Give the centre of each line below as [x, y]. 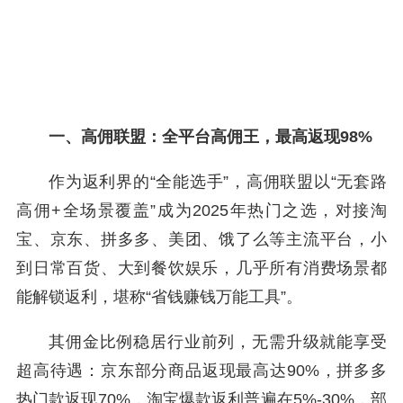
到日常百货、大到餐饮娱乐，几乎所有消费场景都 [201, 268]
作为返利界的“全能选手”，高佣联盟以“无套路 [218, 182]
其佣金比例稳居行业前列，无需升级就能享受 [218, 342]
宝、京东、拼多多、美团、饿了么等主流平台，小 [201, 239]
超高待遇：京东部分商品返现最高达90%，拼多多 [201, 371]
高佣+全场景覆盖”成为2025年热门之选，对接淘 [201, 210]
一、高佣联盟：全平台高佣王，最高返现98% [210, 137]
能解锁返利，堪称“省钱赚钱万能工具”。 [159, 297]
